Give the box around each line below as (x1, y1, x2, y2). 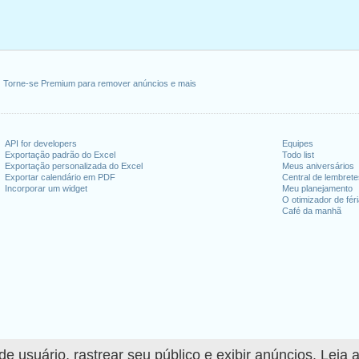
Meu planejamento (282, 184, 353, 193)
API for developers (4, 139, 77, 148)
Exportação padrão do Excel (4, 150, 115, 159)
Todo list (282, 150, 315, 159)
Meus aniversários (282, 161, 355, 171)
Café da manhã (282, 206, 342, 216)
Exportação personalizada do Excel (4, 161, 143, 171)
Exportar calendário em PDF (4, 172, 115, 182)
